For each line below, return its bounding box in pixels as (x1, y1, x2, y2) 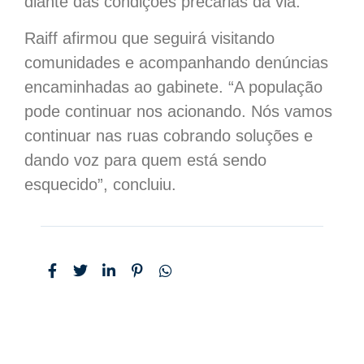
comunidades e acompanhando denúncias (24, 53, 328, 71)
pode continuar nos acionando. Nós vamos (24, 102, 332, 120)
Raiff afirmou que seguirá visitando (24, 28, 275, 47)
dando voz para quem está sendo (24, 150, 266, 169)
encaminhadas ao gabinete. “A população (24, 77, 323, 96)
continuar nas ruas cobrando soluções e (24, 126, 313, 145)
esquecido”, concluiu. (24, 175, 176, 193)
